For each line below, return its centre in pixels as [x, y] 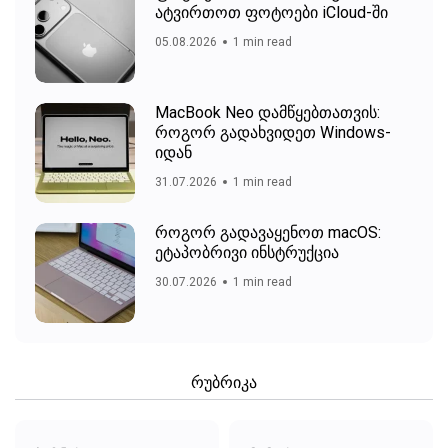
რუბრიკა [224, 383]
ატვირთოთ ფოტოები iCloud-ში [271, 13]
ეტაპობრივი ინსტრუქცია [247, 253]
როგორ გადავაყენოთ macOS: [268, 233]
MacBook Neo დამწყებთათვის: [267, 113]
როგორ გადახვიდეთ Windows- [273, 133]
